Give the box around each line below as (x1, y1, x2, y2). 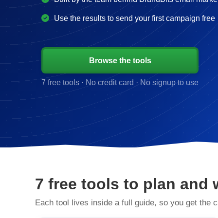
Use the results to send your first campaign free (54, 14, 216, 22)
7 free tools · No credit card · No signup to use (41, 78, 199, 87)
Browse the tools (89, 56, 151, 65)
